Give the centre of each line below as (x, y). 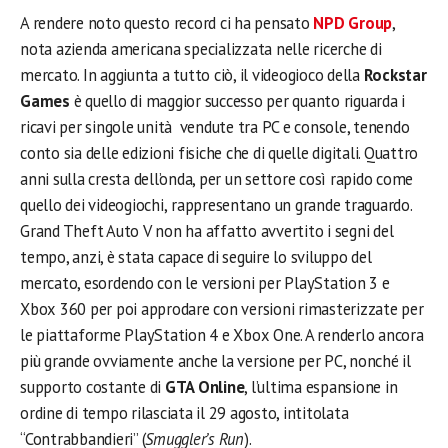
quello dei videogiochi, (94, 205)
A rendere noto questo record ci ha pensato (167, 23)
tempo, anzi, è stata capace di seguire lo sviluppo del (196, 257)
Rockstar (395, 75)
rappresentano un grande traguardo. (291, 205)
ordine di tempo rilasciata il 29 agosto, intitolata (184, 413)
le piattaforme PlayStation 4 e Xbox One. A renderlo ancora (222, 335)
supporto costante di (92, 387)
